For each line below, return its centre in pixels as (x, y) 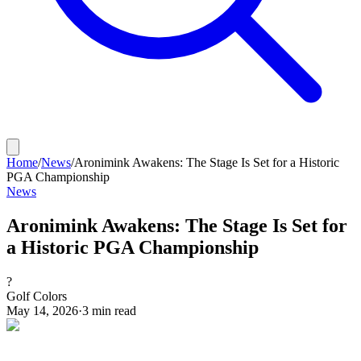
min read (112, 310)
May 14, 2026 (42, 310)
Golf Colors (37, 296)
